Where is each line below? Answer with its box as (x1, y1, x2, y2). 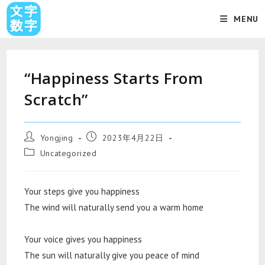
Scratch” (24, 89, 89, 110)
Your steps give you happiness (24, 186, 140, 197)
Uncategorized (40, 148, 97, 159)
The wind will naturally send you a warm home (24, 202, 204, 213)
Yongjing (40, 132, 73, 143)
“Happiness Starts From (24, 67, 203, 89)
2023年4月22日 (102, 132, 164, 143)
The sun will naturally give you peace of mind (24, 250, 200, 261)
